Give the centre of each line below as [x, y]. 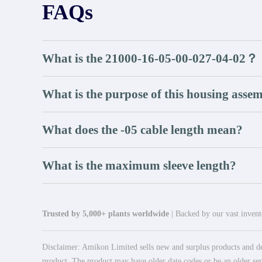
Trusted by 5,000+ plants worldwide [106, 213]
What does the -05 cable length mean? [142, 130]
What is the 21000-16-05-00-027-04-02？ [150, 58]
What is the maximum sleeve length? [139, 165]
